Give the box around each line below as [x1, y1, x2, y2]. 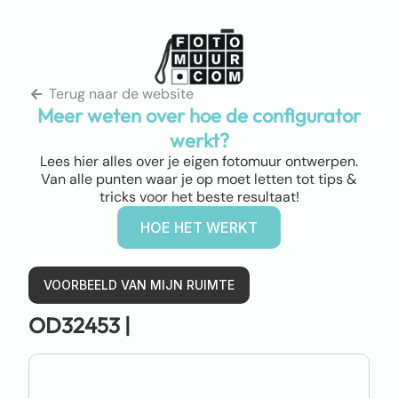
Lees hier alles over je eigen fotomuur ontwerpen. [40, 151, 358, 171]
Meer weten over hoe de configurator [37, 102, 361, 128]
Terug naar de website [48, 84, 194, 103]
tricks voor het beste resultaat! [99, 187, 299, 206]
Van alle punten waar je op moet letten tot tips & [41, 169, 357, 188]
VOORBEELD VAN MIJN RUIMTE [44, 276, 235, 292]
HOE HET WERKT [140, 218, 258, 236]
